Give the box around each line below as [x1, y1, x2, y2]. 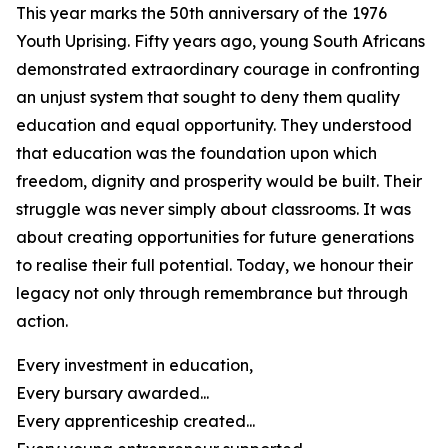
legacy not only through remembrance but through [16, 283, 408, 303]
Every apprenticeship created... [16, 411, 255, 431]
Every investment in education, [16, 355, 253, 375]
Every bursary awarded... [16, 383, 209, 403]
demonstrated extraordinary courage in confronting [16, 59, 420, 79]
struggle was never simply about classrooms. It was [16, 199, 411, 219]
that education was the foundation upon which [16, 143, 377, 163]
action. [16, 311, 68, 331]
